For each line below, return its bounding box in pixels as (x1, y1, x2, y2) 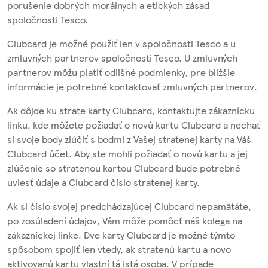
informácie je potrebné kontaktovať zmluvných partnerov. (7, 79, 257, 93)
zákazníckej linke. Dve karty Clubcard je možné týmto (7, 227, 235, 242)
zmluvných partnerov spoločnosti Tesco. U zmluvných (7, 50, 237, 65)
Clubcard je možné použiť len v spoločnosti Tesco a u (7, 36, 236, 50)
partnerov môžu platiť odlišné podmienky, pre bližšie (7, 65, 235, 79)
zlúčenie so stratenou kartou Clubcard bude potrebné (7, 160, 240, 175)
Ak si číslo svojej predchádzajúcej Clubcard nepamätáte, (7, 199, 251, 213)
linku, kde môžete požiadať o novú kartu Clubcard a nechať (7, 117, 260, 132)
